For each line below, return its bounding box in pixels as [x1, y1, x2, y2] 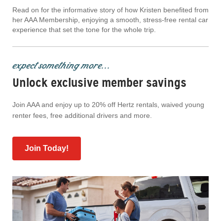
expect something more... [12, 57, 110, 74]
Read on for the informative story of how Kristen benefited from [12, 6, 209, 14]
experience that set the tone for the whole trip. [12, 26, 156, 34]
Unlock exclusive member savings [12, 75, 186, 91]
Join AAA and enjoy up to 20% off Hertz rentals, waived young [12, 101, 204, 109]
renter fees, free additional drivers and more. [12, 111, 152, 120]
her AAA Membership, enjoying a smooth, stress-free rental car [12, 16, 208, 24]
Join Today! [25, 144, 69, 153]
